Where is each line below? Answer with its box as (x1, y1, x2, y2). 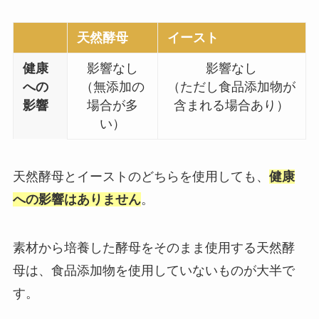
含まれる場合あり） (174, 98, 290, 113)
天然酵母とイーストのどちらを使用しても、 (12, 169, 269, 184)
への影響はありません (12, 192, 141, 206)
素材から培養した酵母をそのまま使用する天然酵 (12, 240, 295, 255)
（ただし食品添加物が (167, 80, 296, 95)
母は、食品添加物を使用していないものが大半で (12, 263, 295, 278)
